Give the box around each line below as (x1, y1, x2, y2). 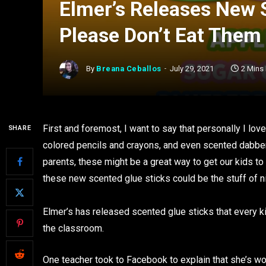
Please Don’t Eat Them (59, 23, 261, 47)
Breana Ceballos (96, 64, 161, 74)
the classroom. (43, 223, 104, 234)
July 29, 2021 (169, 64, 214, 74)
